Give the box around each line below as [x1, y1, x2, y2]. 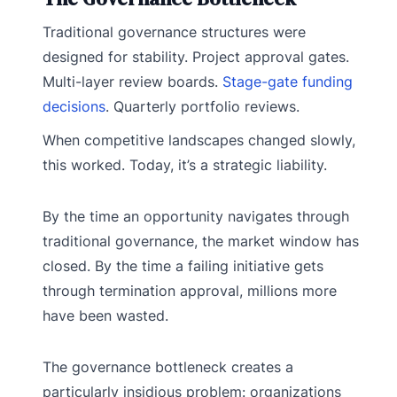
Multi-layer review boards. [43, 73, 222, 91]
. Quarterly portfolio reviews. [105, 97, 300, 116]
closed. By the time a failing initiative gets [43, 257, 323, 276]
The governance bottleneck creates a [43, 358, 293, 377]
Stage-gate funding [222, 73, 353, 91]
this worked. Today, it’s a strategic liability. [43, 156, 327, 175]
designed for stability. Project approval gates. [43, 48, 349, 66]
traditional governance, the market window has [43, 232, 359, 251]
